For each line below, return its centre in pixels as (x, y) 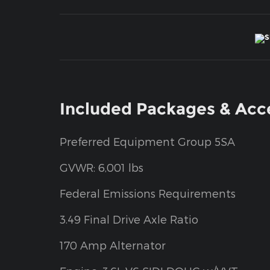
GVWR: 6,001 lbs (102, 168)
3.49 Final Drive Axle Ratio (129, 219)
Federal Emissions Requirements (148, 193)
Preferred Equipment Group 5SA (147, 142)
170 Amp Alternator (113, 245)
